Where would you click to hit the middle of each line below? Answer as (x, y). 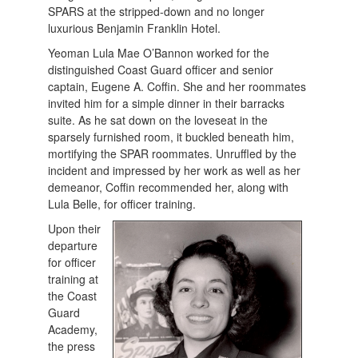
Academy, (73, 330)
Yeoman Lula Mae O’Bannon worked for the (159, 53)
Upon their (75, 229)
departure (73, 246)
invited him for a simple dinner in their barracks (167, 103)
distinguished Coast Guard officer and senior (161, 70)
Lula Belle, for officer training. (124, 204)
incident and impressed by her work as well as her (175, 171)
